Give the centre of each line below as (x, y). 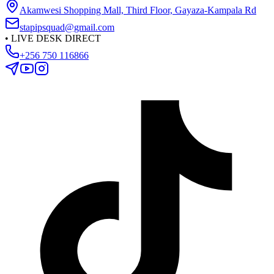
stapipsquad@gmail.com (67, 27)
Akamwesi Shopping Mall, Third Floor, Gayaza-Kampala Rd (138, 10)
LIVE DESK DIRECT (55, 38)
